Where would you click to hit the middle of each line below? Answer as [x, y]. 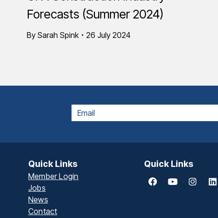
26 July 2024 [108, 35]
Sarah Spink [58, 35]
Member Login [54, 176]
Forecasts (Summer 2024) [95, 14]
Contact [43, 211]
